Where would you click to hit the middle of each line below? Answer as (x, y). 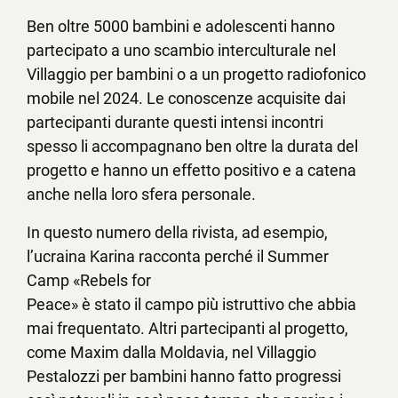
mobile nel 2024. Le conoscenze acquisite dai (186, 99)
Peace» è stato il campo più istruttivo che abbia (191, 305)
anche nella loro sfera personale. (143, 195)
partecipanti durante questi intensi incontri (175, 123)
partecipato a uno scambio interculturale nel (181, 51)
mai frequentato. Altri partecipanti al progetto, (187, 329)
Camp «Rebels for (89, 281)
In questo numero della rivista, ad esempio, (177, 233)
